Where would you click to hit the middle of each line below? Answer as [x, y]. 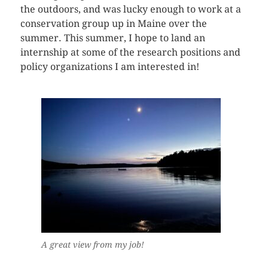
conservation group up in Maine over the [113, 24]
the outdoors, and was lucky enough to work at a [130, 10]
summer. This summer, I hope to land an [112, 38]
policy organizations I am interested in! [109, 67]
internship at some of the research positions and [130, 53]
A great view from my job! [92, 245]
